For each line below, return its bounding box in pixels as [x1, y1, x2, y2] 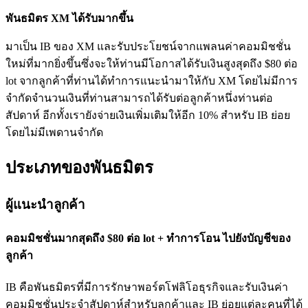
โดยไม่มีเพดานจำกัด [5, 126, 103, 138]
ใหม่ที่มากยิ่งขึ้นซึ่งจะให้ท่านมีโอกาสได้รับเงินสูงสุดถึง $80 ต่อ [5, 57, 298, 69]
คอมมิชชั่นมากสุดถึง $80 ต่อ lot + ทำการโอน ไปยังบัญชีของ [5, 232, 291, 244]
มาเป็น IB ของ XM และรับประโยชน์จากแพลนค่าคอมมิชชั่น [5, 40, 291, 52]
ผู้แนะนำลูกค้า [5, 197, 85, 212]
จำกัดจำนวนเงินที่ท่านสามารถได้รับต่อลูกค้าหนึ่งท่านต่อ [5, 91, 273, 104]
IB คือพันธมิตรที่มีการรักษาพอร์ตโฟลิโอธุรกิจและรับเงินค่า [5, 280, 288, 293]
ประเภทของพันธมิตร [5, 159, 157, 177]
